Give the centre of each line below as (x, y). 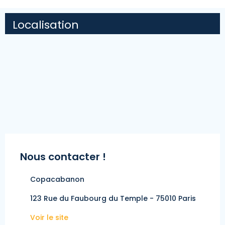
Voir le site (49, 217)
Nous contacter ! (63, 156)
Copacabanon (57, 179)
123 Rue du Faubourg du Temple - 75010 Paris (113, 198)
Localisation (46, 25)
